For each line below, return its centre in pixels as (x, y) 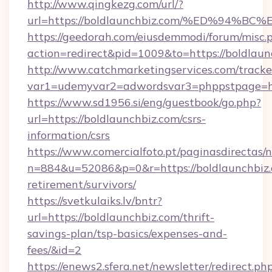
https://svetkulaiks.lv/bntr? (95, 201)
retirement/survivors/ (82, 184)
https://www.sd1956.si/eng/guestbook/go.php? (144, 102)
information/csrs (69, 135)
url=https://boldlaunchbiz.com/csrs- (117, 119)
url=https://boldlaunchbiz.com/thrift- (121, 217)
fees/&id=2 (54, 250)
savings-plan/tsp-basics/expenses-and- (127, 233)
